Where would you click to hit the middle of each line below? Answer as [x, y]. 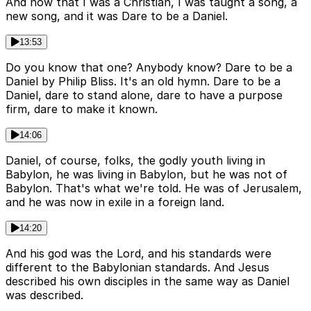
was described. [44, 295]
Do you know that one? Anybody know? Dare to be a [149, 68]
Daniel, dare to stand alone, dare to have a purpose [144, 95]
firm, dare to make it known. [82, 109]
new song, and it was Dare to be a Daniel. [117, 16]
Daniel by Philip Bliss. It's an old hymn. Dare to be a [143, 82]
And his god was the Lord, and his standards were [138, 254]
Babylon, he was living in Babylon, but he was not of [146, 175]
